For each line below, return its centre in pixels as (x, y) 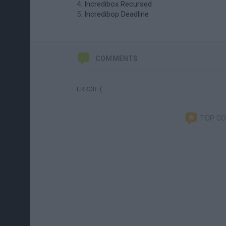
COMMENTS (117, 59)
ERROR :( (89, 89)
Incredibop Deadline (117, 14)
